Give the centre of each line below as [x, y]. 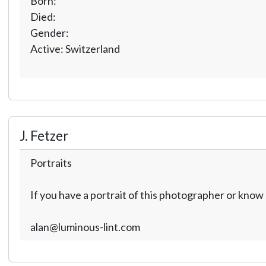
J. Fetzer [44, 135]
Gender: [50, 32]
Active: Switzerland [75, 48]
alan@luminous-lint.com [85, 227]
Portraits [51, 162]
